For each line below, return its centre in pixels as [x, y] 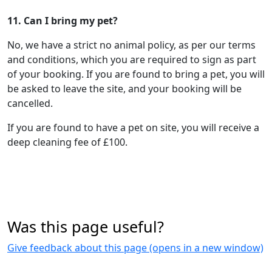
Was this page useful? [86, 226]
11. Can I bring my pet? [63, 21]
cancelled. [30, 103]
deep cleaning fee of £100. [67, 142]
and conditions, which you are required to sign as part [132, 59]
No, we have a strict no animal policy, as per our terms [131, 45]
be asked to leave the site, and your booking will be [124, 89]
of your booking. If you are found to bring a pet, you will [136, 74]
